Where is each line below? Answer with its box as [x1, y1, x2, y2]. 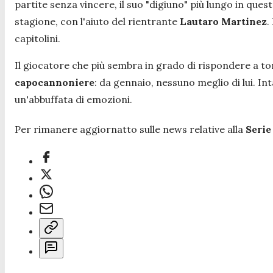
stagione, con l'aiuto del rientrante [15, 15, 180, 27]
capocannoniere [15, 76, 94, 88]
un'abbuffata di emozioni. [15, 93, 132, 105]
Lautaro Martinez [180, 15, 267, 27]
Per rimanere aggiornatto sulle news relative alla [15, 122, 246, 135]
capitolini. [15, 32, 60, 44]
